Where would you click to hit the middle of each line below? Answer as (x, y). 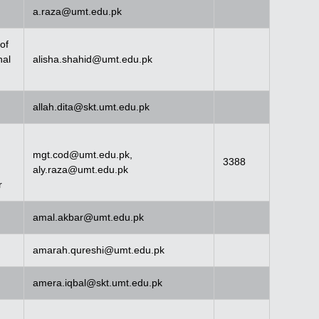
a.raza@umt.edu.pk (77, 11)
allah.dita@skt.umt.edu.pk (91, 106)
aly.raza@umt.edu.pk (80, 169)
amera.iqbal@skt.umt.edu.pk (98, 282)
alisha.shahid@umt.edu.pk (93, 59)
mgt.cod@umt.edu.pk (81, 154)
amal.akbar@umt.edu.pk (88, 217)
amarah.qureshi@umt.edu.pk (99, 250)
